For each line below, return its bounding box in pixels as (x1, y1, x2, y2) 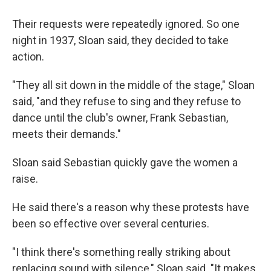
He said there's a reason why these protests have (12, 201, 249, 214)
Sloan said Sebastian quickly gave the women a (12, 156, 238, 169)
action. (12, 50, 44, 63)
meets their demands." (12, 128, 121, 140)
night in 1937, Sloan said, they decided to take (12, 34, 229, 47)
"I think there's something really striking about (12, 246, 230, 258)
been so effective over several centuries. (12, 217, 209, 230)
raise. (12, 172, 38, 185)
